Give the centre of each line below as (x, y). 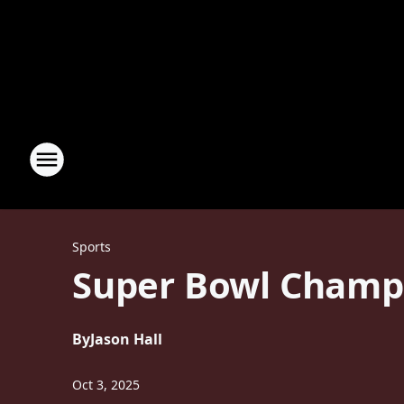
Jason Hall (126, 339)
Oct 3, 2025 (106, 385)
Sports (92, 247)
